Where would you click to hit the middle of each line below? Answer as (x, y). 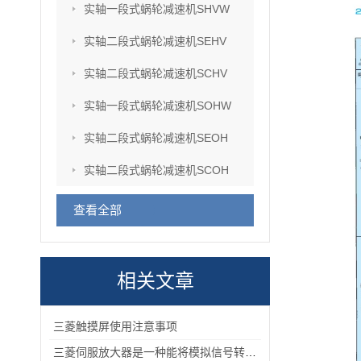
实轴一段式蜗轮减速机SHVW (157, 9)
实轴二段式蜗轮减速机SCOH (156, 170)
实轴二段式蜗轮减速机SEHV (155, 41)
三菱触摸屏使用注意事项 (115, 326)
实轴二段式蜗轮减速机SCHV (156, 73)
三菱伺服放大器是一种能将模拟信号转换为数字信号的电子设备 (251, 352)
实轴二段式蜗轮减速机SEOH (156, 138)
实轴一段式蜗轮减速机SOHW (158, 106)
